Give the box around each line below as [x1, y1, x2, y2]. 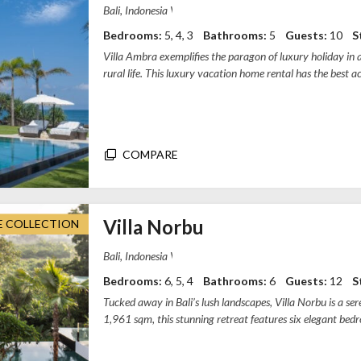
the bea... [103, 83, 143, 98]
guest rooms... [103, 329, 165, 343]
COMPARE [122, 147, 179, 162]
